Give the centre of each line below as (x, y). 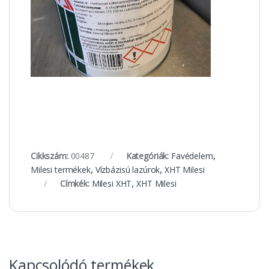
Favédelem (192, 156)
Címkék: (76, 183)
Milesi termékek (61, 169)
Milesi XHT (112, 183)
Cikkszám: (51, 156)
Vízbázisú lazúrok (128, 169)
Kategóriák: (148, 156)
